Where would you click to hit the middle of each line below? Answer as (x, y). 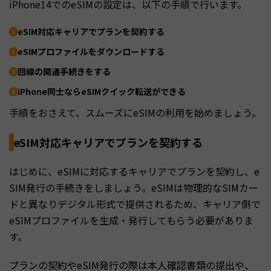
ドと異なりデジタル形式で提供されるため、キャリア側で (135, 204)
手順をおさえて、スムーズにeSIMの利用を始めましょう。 (135, 112)
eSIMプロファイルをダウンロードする (91, 51)
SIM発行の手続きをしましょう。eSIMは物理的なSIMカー (134, 187)
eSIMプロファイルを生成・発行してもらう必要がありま (131, 220)
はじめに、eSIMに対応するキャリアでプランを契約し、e (134, 171)
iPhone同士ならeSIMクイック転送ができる (102, 91)
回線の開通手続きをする (64, 71)
